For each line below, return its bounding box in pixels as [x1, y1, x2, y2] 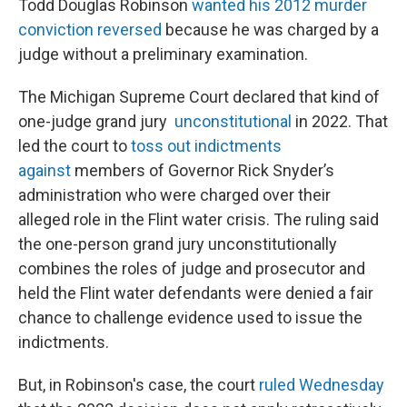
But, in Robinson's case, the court [18, 375, 259, 394]
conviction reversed [18, 20, 165, 39]
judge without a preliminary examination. [18, 45, 308, 64]
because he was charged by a [165, 20, 379, 39]
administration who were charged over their [18, 185, 331, 204]
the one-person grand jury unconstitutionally [18, 234, 337, 253]
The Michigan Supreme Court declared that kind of [18, 87, 380, 106]
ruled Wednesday [259, 375, 384, 394]
